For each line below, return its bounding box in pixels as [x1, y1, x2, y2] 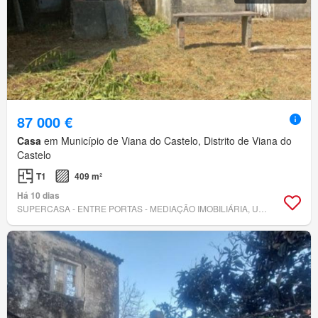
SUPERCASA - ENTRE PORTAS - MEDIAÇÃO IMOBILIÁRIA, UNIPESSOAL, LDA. [258, 202, 267, 215]
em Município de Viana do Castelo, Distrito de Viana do [41, 133, 292, 148]
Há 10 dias [17, 189, 60, 202]
